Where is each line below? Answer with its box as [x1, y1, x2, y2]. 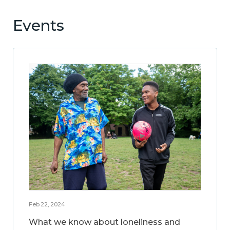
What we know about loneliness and [29, 217, 180, 227]
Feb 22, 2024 [29, 200, 65, 208]
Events [13, 15, 64, 35]
